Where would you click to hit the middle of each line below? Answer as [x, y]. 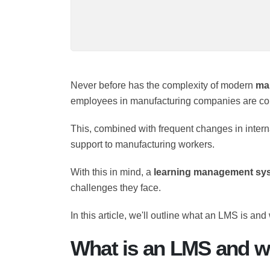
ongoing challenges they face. [137, 204]
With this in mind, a [115, 188]
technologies [101, 117]
